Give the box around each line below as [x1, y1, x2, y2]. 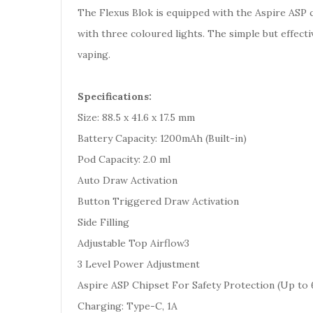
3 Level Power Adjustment [78, 258, 200, 270]
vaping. [78, 48, 110, 61]
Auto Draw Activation [78, 174, 177, 187]
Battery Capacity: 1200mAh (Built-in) [78, 132, 247, 145]
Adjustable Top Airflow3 [78, 237, 189, 249]
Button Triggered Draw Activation [78, 195, 239, 208]
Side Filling [78, 216, 129, 228]
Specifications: [78, 90, 152, 103]
